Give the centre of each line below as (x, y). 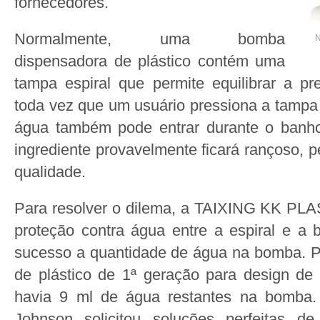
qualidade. (50, 172)
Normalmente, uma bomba (150, 39)
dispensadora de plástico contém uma (150, 61)
